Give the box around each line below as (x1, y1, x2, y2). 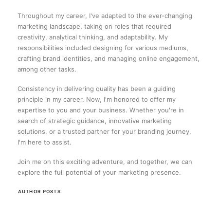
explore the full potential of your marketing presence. (18, 168, 181, 176)
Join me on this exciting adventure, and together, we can (18, 158, 192, 165)
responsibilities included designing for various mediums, (18, 44, 188, 52)
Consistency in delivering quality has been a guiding (18, 85, 176, 92)
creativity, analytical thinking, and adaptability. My (18, 33, 168, 41)
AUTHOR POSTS (18, 188, 61, 195)
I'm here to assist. (18, 138, 72, 146)
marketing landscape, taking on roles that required (18, 22, 171, 30)
